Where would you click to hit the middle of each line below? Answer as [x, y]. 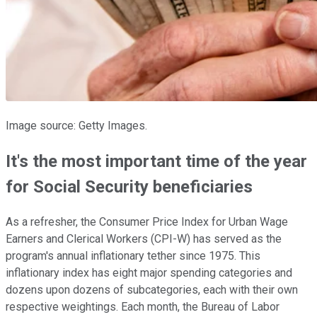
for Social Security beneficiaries [129, 186]
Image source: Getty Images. [76, 125]
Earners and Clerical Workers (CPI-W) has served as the [144, 238]
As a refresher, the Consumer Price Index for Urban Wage [147, 221]
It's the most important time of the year [156, 161]
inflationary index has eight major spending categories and [149, 272]
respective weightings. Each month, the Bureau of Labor [143, 306]
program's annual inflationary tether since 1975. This [133, 255]
